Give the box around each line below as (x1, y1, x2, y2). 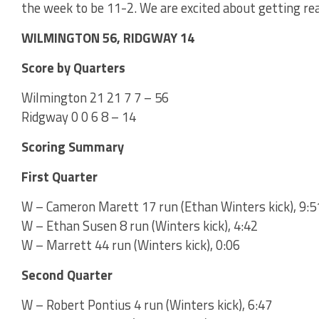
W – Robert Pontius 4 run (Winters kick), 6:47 (21, 294, 272, 315)
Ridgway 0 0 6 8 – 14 (21, 106, 136, 127)
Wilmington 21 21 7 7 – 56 (21, 87, 169, 108)
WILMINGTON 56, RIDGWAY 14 (21, 27, 194, 48)
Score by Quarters (21, 57, 125, 78)
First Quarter (21, 166, 98, 187)
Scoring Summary (21, 136, 124, 157)
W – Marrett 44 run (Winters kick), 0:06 (21, 234, 240, 255)
